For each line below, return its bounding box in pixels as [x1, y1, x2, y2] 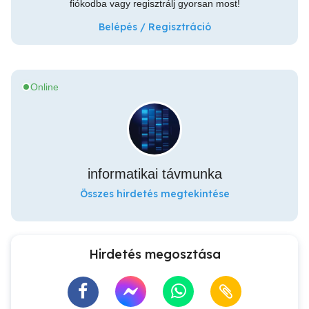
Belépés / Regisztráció [98, 21, 211, 33]
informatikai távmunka [87, 166, 222, 181]
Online [30, 81, 59, 92]
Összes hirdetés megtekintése [79, 188, 230, 200]
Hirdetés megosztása [88, 246, 221, 262]
